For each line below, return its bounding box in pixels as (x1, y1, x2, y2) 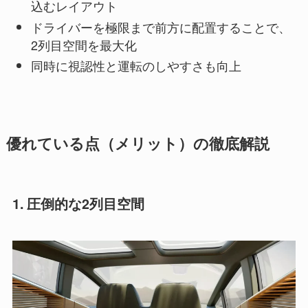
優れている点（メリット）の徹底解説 (5, 133, 269, 155)
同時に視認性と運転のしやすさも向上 (30, 56, 241, 75)
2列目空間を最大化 (30, 35, 137, 54)
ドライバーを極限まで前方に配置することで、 (30, 17, 291, 36)
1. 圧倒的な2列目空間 (12, 194, 144, 214)
